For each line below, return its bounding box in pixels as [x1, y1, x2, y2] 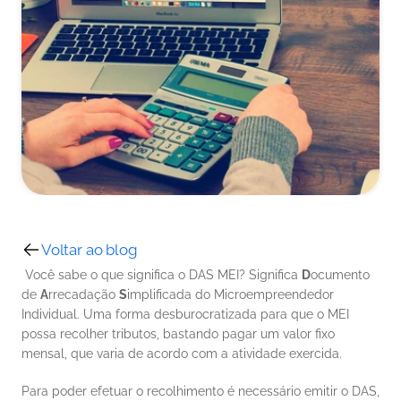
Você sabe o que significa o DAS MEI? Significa [25, 268, 302, 282]
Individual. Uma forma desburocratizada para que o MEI [21, 307, 349, 321]
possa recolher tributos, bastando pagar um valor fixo [21, 327, 335, 341]
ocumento [311, 268, 370, 282]
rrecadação [48, 287, 119, 302]
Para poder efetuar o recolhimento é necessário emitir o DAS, [21, 384, 380, 398]
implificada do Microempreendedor [127, 287, 334, 302]
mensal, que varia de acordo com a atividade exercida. [21, 346, 346, 361]
